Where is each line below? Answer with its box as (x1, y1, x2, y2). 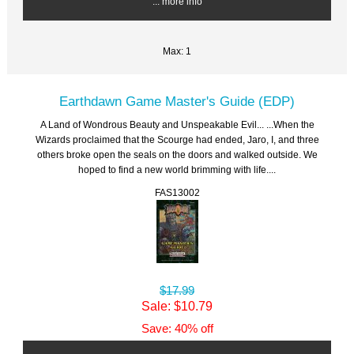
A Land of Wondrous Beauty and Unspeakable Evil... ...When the (40, 119, 314, 130)
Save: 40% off (141, 322, 213, 336)
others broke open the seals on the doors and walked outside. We (36, 149, 318, 160)
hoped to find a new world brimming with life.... (78, 164, 276, 175)
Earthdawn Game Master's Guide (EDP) (59, 93, 295, 110)
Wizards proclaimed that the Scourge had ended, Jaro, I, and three (35, 134, 319, 145)
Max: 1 (163, 46, 191, 57)
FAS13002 (154, 187, 200, 198)
